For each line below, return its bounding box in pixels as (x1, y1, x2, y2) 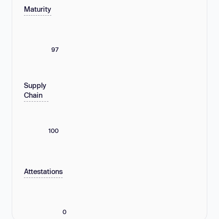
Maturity (24, 5, 51, 14)
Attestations (24, 167, 63, 176)
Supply (24, 81, 46, 90)
